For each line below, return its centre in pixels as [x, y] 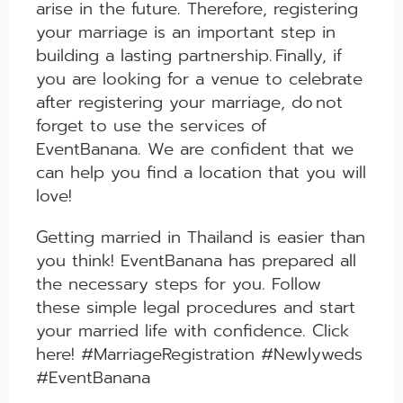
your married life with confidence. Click [193, 331]
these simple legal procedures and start [196, 308]
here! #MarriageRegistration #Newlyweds [199, 355]
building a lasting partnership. [154, 56]
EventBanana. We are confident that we [195, 150]
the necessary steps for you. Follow [179, 285]
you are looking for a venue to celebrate [199, 80]
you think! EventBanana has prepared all [196, 261]
